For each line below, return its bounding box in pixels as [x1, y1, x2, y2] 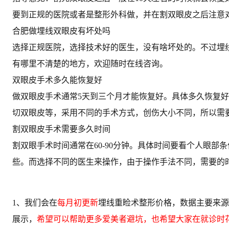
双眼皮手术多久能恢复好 [12, 75, 102, 84]
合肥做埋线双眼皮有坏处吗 [12, 26, 110, 35]
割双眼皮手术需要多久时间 [12, 124, 110, 133]
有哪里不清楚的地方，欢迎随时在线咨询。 [12, 59, 168, 68]
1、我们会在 [12, 198, 57, 207]
